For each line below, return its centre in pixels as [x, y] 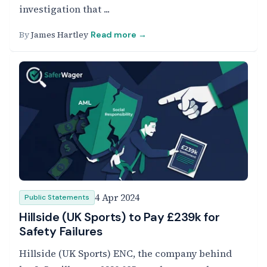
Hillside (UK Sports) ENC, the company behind [125, 253]
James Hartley [60, 35]
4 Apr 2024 [117, 197]
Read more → [119, 35]
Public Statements [57, 197]
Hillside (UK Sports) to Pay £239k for [119, 217]
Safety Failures [61, 231]
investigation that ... [64, 9]
